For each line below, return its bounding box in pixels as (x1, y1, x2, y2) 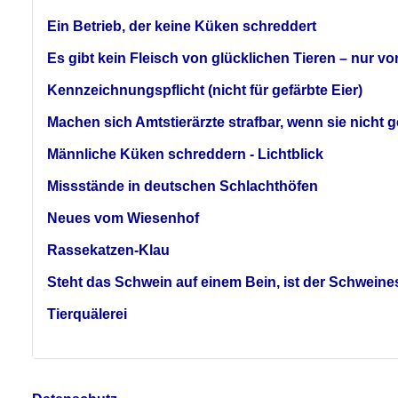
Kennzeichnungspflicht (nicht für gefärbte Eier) (47, 82, 362, 98)
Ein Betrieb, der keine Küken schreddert (47, 18, 316, 34)
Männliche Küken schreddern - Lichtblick (47, 146, 323, 162)
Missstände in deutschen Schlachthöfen (47, 178, 318, 194)
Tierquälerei (47, 306, 127, 322)
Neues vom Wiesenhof (47, 210, 199, 226)
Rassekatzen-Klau (47, 242, 170, 258)
